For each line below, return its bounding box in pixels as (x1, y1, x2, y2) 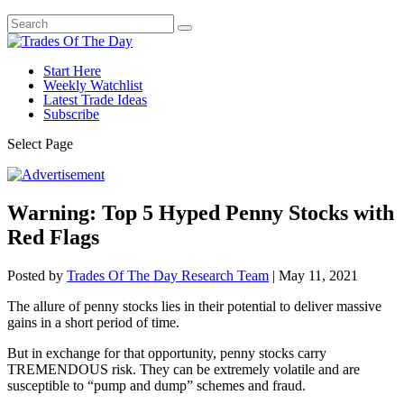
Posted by (7, 267, 67, 283)
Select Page (7, 136, 73, 151)
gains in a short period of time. (7, 314, 179, 330)
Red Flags (7, 225, 99, 249)
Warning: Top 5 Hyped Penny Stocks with (7, 200, 394, 225)
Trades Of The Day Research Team (67, 267, 269, 283)
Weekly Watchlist (43, 78, 142, 93)
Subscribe (43, 106, 99, 122)
